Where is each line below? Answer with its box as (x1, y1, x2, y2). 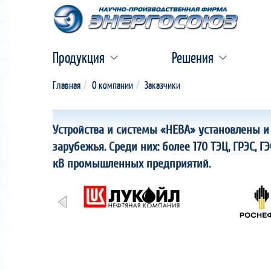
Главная (53, 79, 80, 91)
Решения (171, 48, 214, 67)
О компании (92, 79, 133, 91)
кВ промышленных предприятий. (53, 158, 211, 170)
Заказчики (145, 79, 180, 91)
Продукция (53, 48, 105, 67)
